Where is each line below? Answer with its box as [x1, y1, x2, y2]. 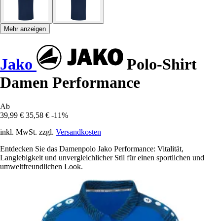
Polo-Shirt [123, 55, 197, 73]
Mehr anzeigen [4, 25, 46, 33]
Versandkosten [56, 128, 101, 137]
